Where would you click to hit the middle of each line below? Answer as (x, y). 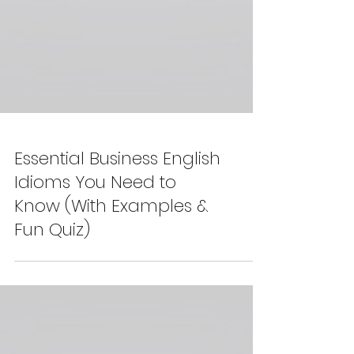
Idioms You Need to (95, 214)
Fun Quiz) (52, 261)
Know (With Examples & (111, 237)
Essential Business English (117, 190)
